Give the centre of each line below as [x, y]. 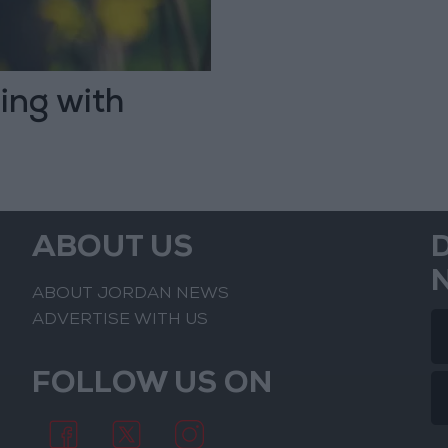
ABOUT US [113, 250]
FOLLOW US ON [152, 385]
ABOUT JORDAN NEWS [131, 295]
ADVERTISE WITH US [120, 320]
